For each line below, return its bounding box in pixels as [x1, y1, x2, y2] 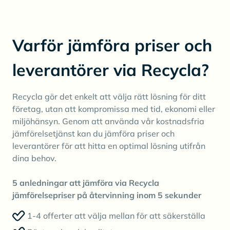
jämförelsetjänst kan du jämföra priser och [12, 128, 175, 139]
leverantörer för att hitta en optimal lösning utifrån [12, 141, 205, 151]
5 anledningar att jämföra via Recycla [12, 178, 159, 188]
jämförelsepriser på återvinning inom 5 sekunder [12, 190, 201, 201]
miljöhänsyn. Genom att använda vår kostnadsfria [12, 116, 204, 127]
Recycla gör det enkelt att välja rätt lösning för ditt [12, 91, 206, 102]
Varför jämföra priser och [12, 35, 212, 56]
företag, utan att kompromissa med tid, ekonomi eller [12, 104, 215, 114]
